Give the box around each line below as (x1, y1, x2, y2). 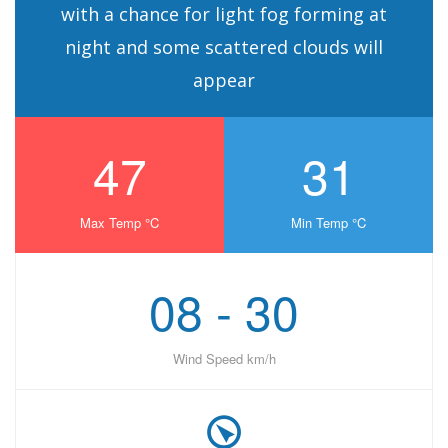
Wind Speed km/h (172, 349, 276, 369)
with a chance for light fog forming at (61, 2, 387, 27)
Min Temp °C (291, 213, 366, 233)
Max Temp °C (80, 213, 159, 233)
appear (193, 68, 255, 93)
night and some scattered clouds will (65, 35, 383, 60)
